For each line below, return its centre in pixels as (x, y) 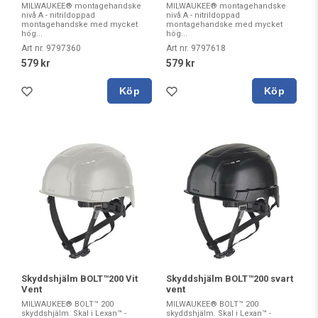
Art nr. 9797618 (196, 48)
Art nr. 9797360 (51, 48)
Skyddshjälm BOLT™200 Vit (79, 279)
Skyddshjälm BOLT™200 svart (230, 279)
